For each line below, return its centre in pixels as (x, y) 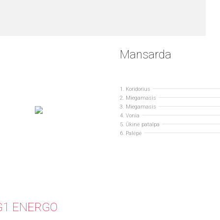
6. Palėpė (131, 133)
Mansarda (146, 55)
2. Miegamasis (138, 98)
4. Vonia (130, 116)
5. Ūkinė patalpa (140, 124)
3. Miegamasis (138, 107)
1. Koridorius (135, 89)
